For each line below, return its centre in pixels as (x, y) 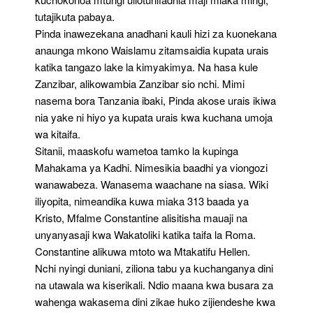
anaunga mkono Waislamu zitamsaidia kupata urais (152, 50)
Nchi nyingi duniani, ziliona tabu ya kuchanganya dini (154, 268)
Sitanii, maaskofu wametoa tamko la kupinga (137, 151)
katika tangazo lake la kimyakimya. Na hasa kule (146, 67)
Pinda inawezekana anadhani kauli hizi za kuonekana (156, 33)
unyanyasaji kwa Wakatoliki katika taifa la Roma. (145, 234)
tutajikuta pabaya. (75, 16)
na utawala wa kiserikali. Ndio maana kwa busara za (154, 285)
